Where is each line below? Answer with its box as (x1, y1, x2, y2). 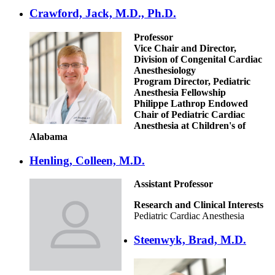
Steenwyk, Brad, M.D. (134, 233, 246, 247)
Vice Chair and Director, (134, 42, 236, 53)
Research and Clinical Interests (134, 199, 263, 211)
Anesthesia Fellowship (134, 87, 226, 98)
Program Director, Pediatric (134, 76, 250, 87)
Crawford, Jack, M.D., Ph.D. (29, 7, 176, 20)
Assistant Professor (134, 179, 213, 190)
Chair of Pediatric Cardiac (134, 109, 245, 120)
